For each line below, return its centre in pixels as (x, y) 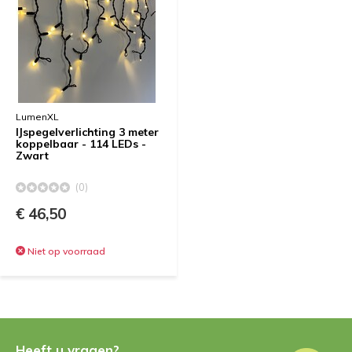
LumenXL (37, 117)
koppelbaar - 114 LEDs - (81, 144)
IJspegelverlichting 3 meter (87, 132)
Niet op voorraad (65, 251)
